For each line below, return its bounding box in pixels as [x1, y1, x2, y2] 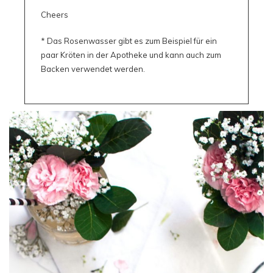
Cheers [40, 9, 68, 19]
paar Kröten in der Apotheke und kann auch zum [40, 49, 221, 60]
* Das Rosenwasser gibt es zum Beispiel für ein [40, 35, 217, 46]
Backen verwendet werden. [40, 63, 145, 74]
